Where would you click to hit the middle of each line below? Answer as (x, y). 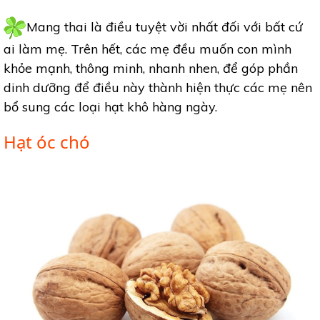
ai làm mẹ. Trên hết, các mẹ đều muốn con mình (147, 49)
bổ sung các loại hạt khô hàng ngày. (110, 107)
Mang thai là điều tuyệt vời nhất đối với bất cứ (165, 26)
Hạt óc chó (47, 142)
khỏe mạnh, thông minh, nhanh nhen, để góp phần (151, 68)
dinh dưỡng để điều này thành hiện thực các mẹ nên (158, 87)
